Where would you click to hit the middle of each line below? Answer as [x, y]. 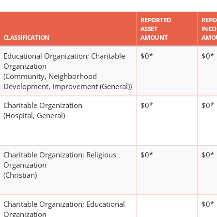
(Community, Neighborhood [50, 76]
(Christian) [20, 175]
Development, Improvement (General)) [68, 86]
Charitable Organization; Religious [60, 155]
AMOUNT [154, 38]
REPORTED [156, 20]
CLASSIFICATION [27, 38]
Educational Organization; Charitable [64, 56]
